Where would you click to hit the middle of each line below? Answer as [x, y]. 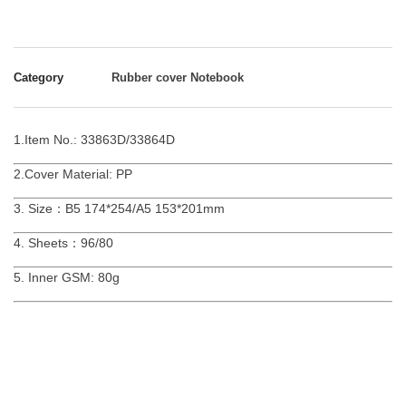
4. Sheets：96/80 [63, 243]
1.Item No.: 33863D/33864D [94, 140]
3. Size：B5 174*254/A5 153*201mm [119, 208]
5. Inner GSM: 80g [67, 277]
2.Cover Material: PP [73, 174]
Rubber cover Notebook [178, 77]
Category [39, 77]
